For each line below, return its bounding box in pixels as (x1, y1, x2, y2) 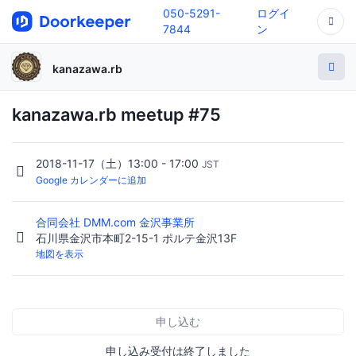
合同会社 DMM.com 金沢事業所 (36, 215, 198, 230)
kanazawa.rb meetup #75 (12, 104, 221, 125)
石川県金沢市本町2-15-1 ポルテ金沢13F (36, 231, 237, 246)
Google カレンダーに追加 (36, 174, 146, 187)
